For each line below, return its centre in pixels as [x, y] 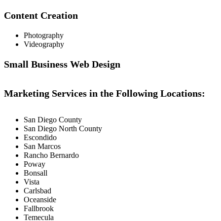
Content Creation [41, 15]
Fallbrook [39, 208]
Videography [44, 44]
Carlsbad [37, 190]
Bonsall [36, 173]
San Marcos [42, 146]
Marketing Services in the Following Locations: [105, 93]
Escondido [40, 137]
